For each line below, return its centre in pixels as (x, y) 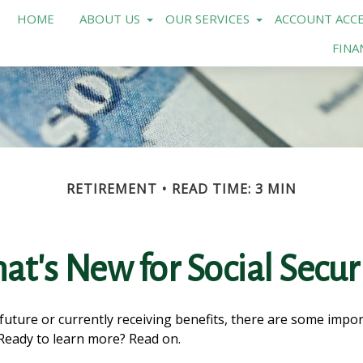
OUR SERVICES (207, 19)
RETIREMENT (112, 189)
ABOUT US (109, 19)
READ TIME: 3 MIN (234, 189)
